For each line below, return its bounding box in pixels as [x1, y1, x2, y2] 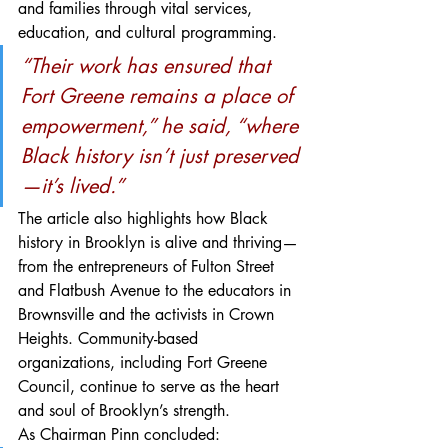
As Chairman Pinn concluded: [18, 424, 220, 446]
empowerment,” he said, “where [21, 113, 304, 140]
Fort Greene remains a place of [21, 83, 298, 110]
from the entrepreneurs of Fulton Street [18, 256, 279, 278]
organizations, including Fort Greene [18, 352, 272, 374]
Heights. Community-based [18, 328, 203, 350]
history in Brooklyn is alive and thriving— [18, 232, 298, 254]
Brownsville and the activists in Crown [18, 304, 279, 326]
